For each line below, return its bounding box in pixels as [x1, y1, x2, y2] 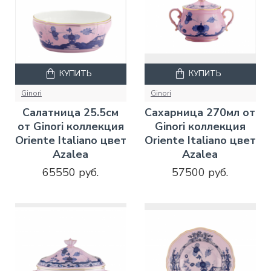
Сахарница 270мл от [145, 105, 256, 120]
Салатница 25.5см [22, 105, 119, 120]
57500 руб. [172, 165, 229, 180]
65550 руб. [42, 165, 99, 180]
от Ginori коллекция [17, 119, 124, 134]
